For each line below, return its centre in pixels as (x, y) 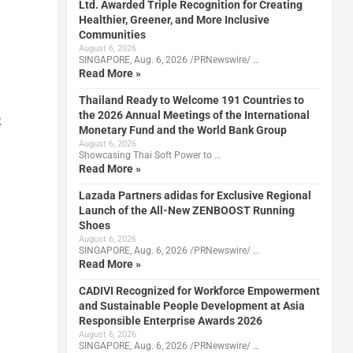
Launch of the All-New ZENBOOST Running (186, 210)
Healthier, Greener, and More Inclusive (174, 19)
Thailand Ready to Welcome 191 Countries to (191, 100)
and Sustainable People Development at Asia (191, 305)
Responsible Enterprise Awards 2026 (170, 320)
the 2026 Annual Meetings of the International (194, 115)
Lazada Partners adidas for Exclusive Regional (195, 195)
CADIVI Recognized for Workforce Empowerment (199, 290)
